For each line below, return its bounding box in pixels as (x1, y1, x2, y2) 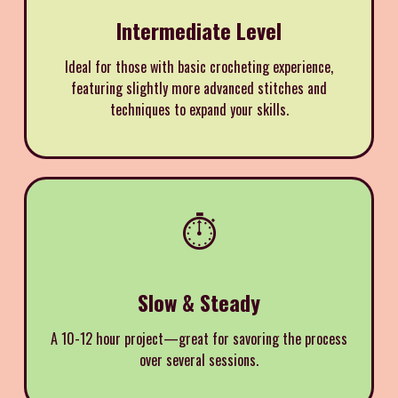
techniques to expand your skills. (109, 98, 289, 120)
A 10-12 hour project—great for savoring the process (51, 327, 347, 349)
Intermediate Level (116, 13, 282, 46)
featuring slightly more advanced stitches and (71, 76, 327, 99)
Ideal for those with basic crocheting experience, (65, 55, 333, 77)
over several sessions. (139, 348, 259, 370)
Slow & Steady (138, 285, 260, 318)
